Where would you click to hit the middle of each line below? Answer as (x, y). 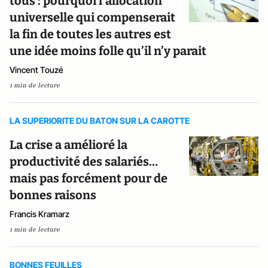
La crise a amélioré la (68, 144)
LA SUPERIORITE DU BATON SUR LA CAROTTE (100, 120)
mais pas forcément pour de (89, 178)
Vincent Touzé (36, 69)
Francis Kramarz (39, 214)
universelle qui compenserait (92, 17)
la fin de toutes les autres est (90, 34)
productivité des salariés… (84, 161)
